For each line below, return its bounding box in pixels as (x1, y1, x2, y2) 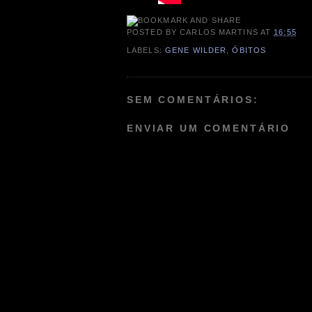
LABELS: (127, 45, 165, 54)
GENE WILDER (164, 45, 227, 54)
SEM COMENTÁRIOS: (127, 93, 259, 105)
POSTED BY (127, 28, 180, 37)
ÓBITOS (232, 45, 267, 54)
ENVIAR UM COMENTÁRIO (127, 123, 291, 134)
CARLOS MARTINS (180, 28, 258, 37)
